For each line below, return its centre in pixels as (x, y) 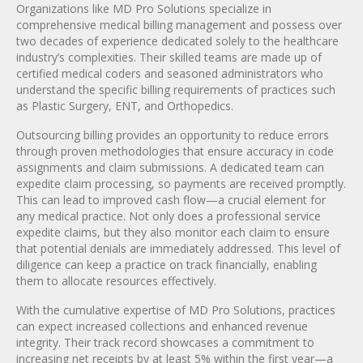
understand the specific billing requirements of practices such (176, 89)
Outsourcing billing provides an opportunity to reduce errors (173, 135)
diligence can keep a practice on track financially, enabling (167, 264)
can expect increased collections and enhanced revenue (162, 326)
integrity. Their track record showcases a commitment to (165, 342)
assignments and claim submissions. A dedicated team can (170, 167)
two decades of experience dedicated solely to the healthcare (177, 41)
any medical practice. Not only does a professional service (169, 216)
